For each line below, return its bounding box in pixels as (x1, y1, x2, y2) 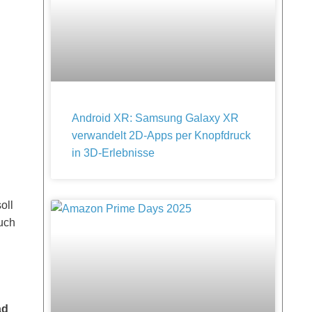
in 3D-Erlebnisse (72, 147, 155, 159)
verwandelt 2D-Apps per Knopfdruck (72, 130, 251, 141)
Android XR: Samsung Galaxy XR (72, 112, 239, 124)
